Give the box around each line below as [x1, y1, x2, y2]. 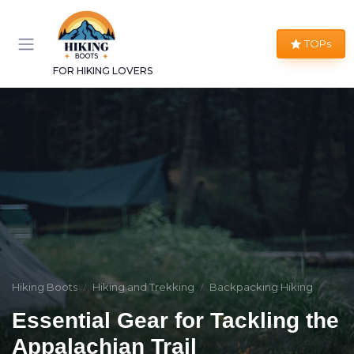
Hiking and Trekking [92, 281, 194, 293]
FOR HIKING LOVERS [53, 65, 153, 77]
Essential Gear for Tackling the [12, 308, 339, 333]
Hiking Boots [12, 281, 77, 293]
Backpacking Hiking [209, 281, 313, 293]
